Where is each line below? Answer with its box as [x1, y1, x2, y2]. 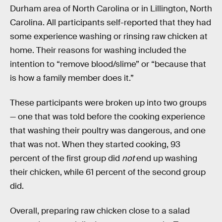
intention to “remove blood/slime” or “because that [10, 59, 206, 70]
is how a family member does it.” [10, 73, 134, 84]
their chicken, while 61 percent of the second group [10, 166, 206, 177]
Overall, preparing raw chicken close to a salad [10, 205, 190, 216]
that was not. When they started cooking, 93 [10, 139, 180, 150]
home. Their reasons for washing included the [10, 45, 186, 56]
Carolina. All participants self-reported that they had [10, 17, 211, 28]
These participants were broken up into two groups [10, 97, 207, 108]
